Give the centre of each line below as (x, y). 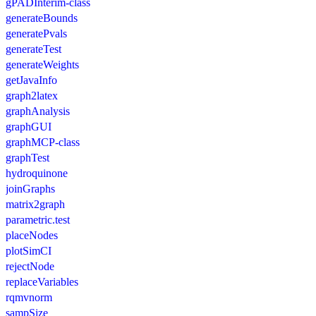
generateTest (34, 49)
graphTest (28, 157)
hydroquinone (37, 173)
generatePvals (36, 33)
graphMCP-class (43, 142)
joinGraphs (30, 188)
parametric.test (38, 219)
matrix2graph (35, 204)
